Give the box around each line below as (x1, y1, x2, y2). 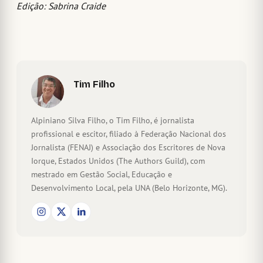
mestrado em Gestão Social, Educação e (31, 168, 172, 180)
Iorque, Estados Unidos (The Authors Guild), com (31, 155, 205, 166)
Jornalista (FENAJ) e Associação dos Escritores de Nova (31, 141, 225, 153)
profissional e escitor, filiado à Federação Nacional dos (31, 128, 226, 139)
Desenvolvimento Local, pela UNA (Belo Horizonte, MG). (31, 182, 227, 193)
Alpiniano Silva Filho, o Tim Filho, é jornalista (31, 114, 194, 126)
